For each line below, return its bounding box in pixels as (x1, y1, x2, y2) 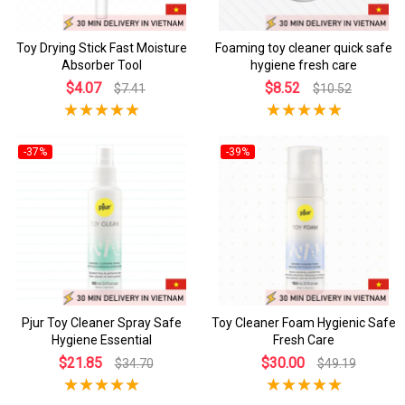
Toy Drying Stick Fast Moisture (15, 40, 187, 55)
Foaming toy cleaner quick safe (215, 40, 392, 55)
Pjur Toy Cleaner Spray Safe (21, 315, 182, 330)
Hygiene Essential (51, 332, 152, 347)
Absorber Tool (61, 57, 142, 72)
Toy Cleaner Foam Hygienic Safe (212, 315, 396, 330)
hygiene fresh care (250, 57, 357, 72)
